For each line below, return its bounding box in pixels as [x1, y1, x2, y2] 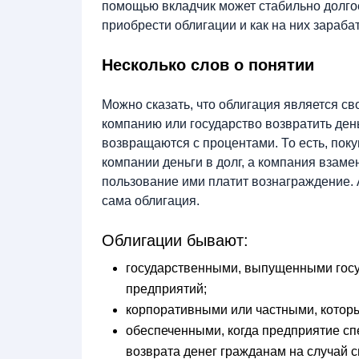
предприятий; [126, 281, 207, 296]
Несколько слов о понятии [102, 55, 314, 74]
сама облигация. [102, 193, 203, 208]
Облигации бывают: [102, 231, 248, 249]
